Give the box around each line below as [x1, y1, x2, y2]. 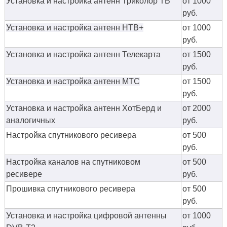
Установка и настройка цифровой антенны [6, 211, 167, 220]
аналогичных [6, 116, 55, 125]
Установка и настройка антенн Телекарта [6, 50, 161, 59]
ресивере [6, 170, 42, 179]
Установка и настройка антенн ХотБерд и [6, 104, 162, 113]
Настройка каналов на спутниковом [6, 158, 142, 167]
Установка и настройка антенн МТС [6, 77, 140, 86]
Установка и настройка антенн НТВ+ [6, 23, 143, 32]
